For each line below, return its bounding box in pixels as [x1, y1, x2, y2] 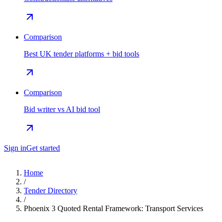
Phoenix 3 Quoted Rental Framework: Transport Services [24, 204, 203, 213]
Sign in [4, 144, 26, 152]
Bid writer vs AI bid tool [24, 105, 100, 113]
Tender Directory [24, 186, 77, 195]
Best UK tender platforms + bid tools [24, 50, 139, 58]
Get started [26, 144, 60, 152]
